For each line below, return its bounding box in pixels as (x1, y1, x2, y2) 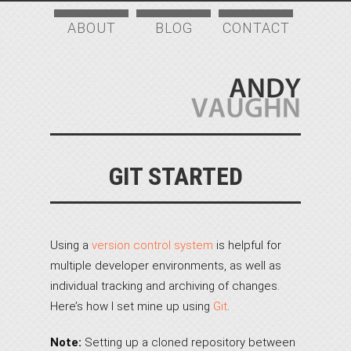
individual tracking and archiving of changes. (50, 279, 280, 293)
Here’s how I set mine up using (50, 299, 213, 313)
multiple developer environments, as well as (50, 259, 281, 273)
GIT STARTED (108, 161, 243, 191)
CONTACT (222, 20, 290, 36)
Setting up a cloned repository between (81, 335, 295, 349)
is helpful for (213, 238, 281, 252)
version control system (92, 238, 213, 252)
